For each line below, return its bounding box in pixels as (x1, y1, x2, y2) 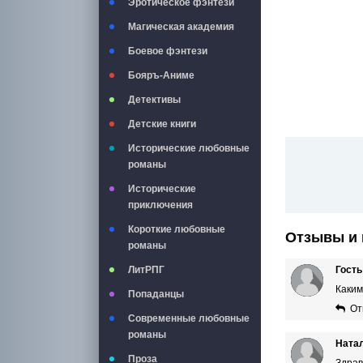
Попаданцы (128, 288, 184, 300)
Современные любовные (128, 313, 250, 324)
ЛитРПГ (128, 264, 164, 275)
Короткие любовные (128, 224, 225, 235)
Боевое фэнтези (128, 45, 207, 57)
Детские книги (128, 118, 196, 130)
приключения (128, 199, 193, 211)
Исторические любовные (128, 143, 250, 154)
